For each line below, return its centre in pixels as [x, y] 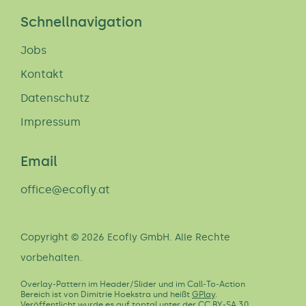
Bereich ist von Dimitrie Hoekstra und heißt [106, 294]
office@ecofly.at [65, 190]
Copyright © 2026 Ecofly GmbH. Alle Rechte [125, 237]
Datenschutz [55, 98]
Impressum [51, 122]
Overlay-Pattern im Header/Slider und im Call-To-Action [133, 284]
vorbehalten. [52, 258]
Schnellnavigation [81, 22]
